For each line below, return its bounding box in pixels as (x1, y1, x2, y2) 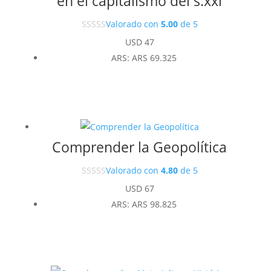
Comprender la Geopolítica (52, 137, 227, 157)
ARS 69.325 (131, 52, 177, 64)
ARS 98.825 (131, 198, 177, 210)
